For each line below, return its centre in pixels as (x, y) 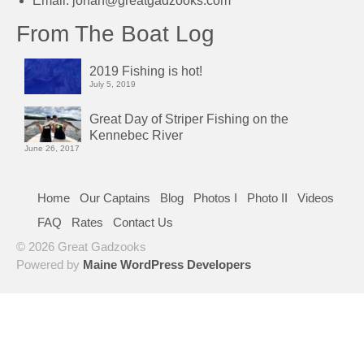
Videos (316, 197)
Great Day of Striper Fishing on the (189, 119)
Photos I (215, 197)
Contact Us (143, 222)
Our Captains (115, 197)
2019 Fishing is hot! (146, 71)
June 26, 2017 (52, 148)
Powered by (50, 264)
